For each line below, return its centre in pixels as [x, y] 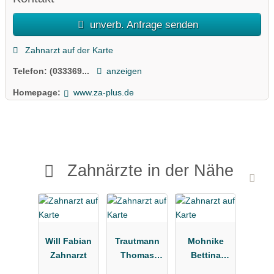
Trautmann [137, 241]
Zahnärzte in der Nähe [150, 171]
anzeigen [124, 71]
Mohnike [206, 241]
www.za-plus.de [103, 92]
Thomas [137, 255]
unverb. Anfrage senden [143, 25]
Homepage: [37, 92]
